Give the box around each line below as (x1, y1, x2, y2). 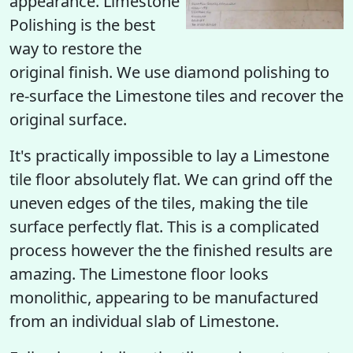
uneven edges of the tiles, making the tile (9, 192, 308, 214)
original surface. (9, 109, 127, 130)
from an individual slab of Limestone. (9, 310, 279, 332)
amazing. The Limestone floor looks (9, 263, 269, 284)
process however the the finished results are (9, 240, 333, 261)
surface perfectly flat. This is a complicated (9, 216, 319, 237)
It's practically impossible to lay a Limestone (9, 145, 329, 166)
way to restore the (9, 38, 142, 59)
